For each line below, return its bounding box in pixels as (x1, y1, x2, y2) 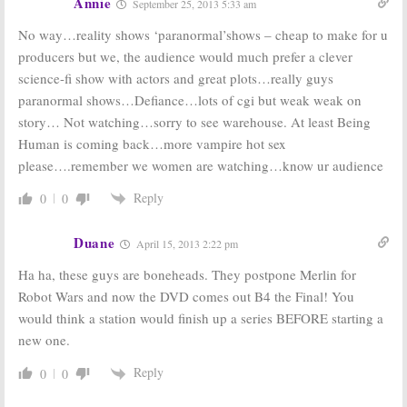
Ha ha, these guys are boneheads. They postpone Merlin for (18, 265, 356, 284)
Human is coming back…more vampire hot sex (18, 134, 286, 153)
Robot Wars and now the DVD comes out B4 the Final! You (18, 287, 354, 306)
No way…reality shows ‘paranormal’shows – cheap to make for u (18, 25, 388, 44)
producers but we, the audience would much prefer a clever (18, 46, 352, 65)
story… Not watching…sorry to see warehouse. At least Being (18, 112, 371, 131)
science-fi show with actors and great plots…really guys (18, 68, 333, 87)
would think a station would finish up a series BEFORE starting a (18, 309, 383, 328)
